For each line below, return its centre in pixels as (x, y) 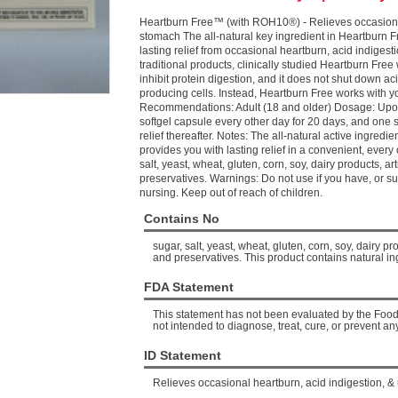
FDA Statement (189, 287)
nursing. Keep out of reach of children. (231, 193)
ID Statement (183, 355)
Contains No (182, 219)
